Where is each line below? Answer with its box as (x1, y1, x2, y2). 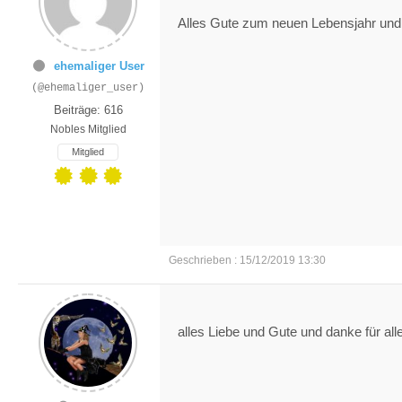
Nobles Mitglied (49, 122, 127, 135)
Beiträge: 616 (53, 102, 123, 117)
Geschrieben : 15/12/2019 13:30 (169, 253, 326, 267)
